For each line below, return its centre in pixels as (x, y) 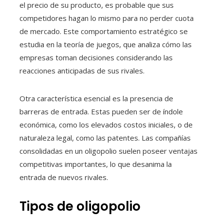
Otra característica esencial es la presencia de (96, 98)
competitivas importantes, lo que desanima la (96, 164)
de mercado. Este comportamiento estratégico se (104, 31)
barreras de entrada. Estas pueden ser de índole (101, 111)
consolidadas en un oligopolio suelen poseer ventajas (109, 151)
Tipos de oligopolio (80, 206)
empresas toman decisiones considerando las (96, 57)
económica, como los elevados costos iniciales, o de (106, 124)
